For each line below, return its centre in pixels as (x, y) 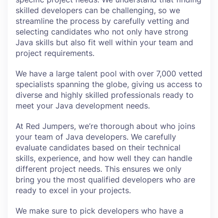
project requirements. (55, 53)
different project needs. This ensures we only (99, 169)
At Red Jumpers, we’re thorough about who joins (105, 126)
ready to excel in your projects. (73, 190)
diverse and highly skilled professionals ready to (105, 95)
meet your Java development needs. (84, 106)
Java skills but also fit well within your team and (104, 42)
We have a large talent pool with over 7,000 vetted (109, 73)
